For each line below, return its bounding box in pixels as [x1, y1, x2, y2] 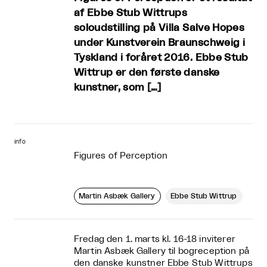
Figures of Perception [74, 151, 167, 161]
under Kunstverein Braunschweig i [74, 38, 245, 48]
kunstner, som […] [74, 82, 162, 93]
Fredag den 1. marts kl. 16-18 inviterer [74, 235, 235, 244]
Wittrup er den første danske [74, 67, 220, 78]
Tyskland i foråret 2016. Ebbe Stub [74, 52, 249, 63]
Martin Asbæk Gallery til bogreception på [74, 247, 249, 256]
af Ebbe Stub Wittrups [74, 8, 188, 18]
